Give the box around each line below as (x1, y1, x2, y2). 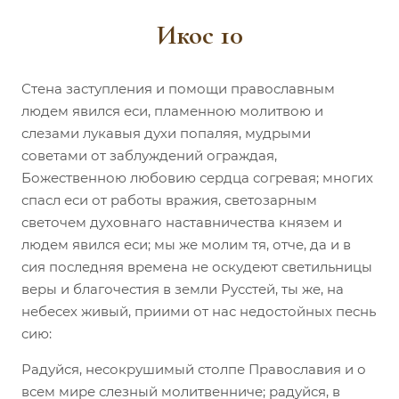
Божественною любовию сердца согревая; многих (21, 168, 373, 186)
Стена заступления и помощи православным (21, 79, 335, 97)
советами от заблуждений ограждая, (21, 146, 277, 164)
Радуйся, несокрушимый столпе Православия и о (21, 360, 366, 378)
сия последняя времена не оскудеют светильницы (21, 257, 372, 275)
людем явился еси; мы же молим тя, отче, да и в (21, 235, 351, 253)
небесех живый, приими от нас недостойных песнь (21, 302, 376, 320)
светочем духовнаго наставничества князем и (21, 213, 342, 231)
